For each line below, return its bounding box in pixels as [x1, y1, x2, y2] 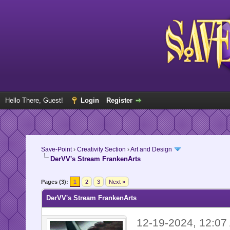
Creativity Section [76, 145, 126, 153]
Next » [108, 179, 125, 185]
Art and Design [130, 145, 172, 153]
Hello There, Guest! [5, 97, 65, 104]
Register [106, 97, 132, 104]
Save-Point [41, 145, 72, 153]
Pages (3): [41, 179, 68, 185]
